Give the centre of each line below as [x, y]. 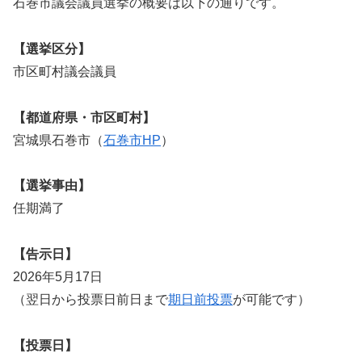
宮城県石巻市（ [58, 140]
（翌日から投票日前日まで [90, 300]
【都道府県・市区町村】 [84, 117]
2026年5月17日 [58, 277]
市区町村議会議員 [65, 71]
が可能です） [271, 300]
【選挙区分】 [52, 48]
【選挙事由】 [52, 186]
